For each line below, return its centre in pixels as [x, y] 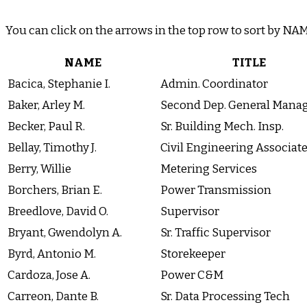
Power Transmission [216, 191]
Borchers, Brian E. [55, 191]
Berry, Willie [39, 169]
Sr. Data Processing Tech [225, 297]
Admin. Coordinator [214, 84]
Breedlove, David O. [58, 212]
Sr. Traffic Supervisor [216, 233]
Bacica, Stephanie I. [59, 84]
